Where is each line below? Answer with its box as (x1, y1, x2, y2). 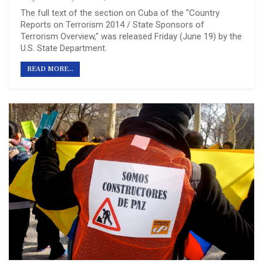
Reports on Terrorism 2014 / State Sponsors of (21, 19, 204, 30)
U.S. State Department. (21, 42, 107, 53)
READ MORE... (27, 64, 73, 73)
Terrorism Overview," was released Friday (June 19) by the (21, 31, 242, 42)
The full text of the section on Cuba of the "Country (21, 7, 220, 18)
